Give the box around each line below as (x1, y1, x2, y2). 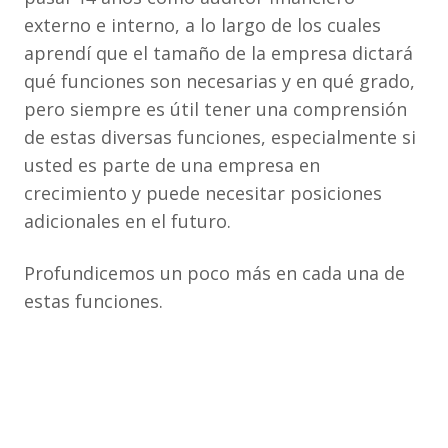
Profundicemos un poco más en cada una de (24, 261, 405, 285)
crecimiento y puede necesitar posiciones (24, 181, 382, 205)
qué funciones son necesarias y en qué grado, (24, 69, 415, 93)
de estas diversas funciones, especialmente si (24, 125, 416, 149)
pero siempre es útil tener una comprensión (24, 97, 407, 121)
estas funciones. (24, 289, 163, 313)
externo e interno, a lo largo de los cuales (24, 13, 381, 37)
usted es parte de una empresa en (24, 153, 320, 177)
